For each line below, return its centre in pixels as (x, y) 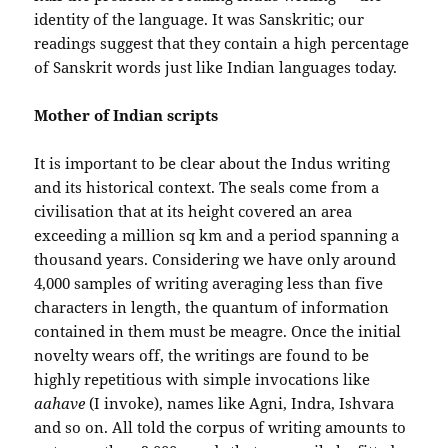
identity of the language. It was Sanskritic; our (199, 18)
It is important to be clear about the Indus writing (212, 162)
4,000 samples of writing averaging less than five (209, 282)
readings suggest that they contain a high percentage (222, 42)
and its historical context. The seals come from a (207, 186)
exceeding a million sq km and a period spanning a (217, 234)
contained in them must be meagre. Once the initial (218, 330)
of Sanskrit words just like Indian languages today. (216, 66)
